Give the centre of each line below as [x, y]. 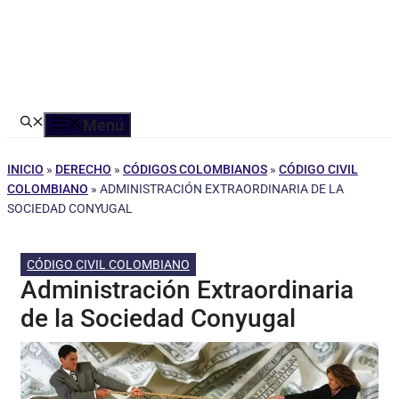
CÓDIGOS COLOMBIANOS [195, 169]
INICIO [25, 169]
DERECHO [83, 169]
